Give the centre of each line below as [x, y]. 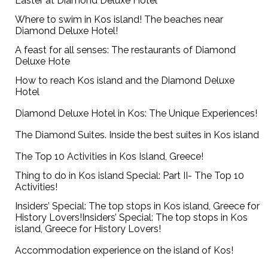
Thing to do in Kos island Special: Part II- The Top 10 [130, 176]
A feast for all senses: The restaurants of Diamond [126, 50]
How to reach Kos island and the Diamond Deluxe [125, 81]
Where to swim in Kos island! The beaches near [119, 20]
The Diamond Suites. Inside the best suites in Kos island [137, 135]
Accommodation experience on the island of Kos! [124, 251]
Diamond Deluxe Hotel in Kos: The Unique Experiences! [136, 114]
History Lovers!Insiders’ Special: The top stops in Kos [132, 218]
